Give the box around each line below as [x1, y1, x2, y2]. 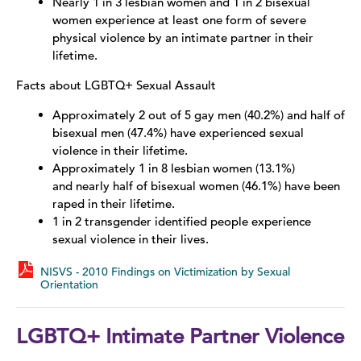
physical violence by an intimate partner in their [52, 30, 313, 46]
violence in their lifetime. [52, 143, 188, 159]
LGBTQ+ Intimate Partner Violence [16, 324, 344, 350]
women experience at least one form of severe [52, 12, 306, 28]
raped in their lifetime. [52, 196, 175, 212]
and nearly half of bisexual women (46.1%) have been [52, 178, 340, 194]
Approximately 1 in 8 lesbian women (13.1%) [52, 160, 295, 176]
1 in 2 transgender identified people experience [52, 214, 311, 230]
